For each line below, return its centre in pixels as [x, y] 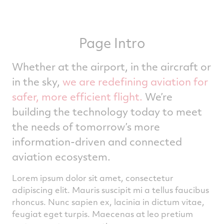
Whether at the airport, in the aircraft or [111, 66]
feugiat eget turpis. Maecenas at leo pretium [102, 214]
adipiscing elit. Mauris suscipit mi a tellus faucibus [110, 190]
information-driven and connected [97, 141]
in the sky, [37, 81]
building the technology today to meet [107, 111]
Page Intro [112, 43]
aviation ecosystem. [61, 156]
